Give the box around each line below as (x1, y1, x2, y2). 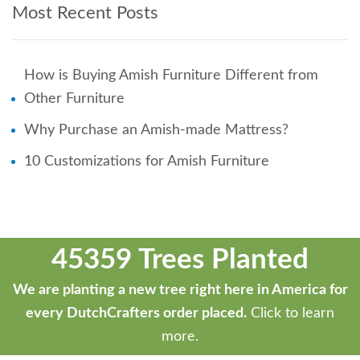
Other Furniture (24, 91, 125, 106)
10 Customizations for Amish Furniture (24, 153, 269, 169)
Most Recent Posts (12, 3, 158, 22)
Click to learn (247, 305, 334, 321)
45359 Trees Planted (51, 245, 309, 274)
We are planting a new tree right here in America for (12, 282, 348, 297)
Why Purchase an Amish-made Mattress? (24, 122, 288, 137)
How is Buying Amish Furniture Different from (24, 67, 318, 83)
